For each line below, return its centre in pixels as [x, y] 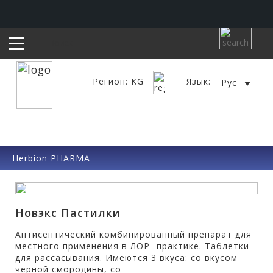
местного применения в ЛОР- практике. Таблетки [132, 246]
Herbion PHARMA [51, 158]
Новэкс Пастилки [68, 213]
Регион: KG [120, 82]
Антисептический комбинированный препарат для [133, 234]
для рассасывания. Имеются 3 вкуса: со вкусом [126, 257]
